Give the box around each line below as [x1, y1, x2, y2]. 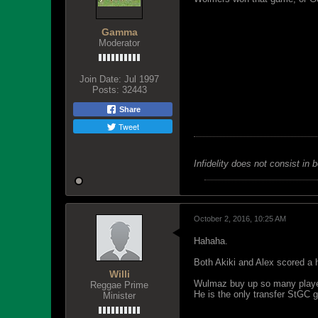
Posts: [92, 84, 119, 95]
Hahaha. [194, 236, 228, 246]
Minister [103, 290, 136, 301]
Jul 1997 [124, 74, 159, 84]
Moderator [99, 38, 140, 48]
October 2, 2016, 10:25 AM [194, 214, 286, 223]
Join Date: [79, 74, 121, 84]
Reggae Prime [90, 280, 148, 290]
